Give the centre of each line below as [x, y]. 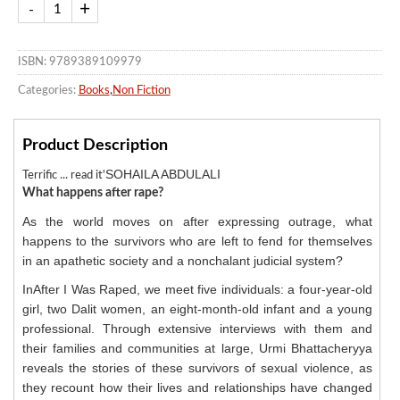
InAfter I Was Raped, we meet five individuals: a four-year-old [197, 290]
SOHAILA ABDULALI [162, 175]
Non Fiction [141, 90]
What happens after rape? [92, 193]
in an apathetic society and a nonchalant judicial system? [182, 261]
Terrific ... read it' [63, 176]
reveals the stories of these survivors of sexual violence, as [197, 368]
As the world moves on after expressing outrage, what [197, 222]
